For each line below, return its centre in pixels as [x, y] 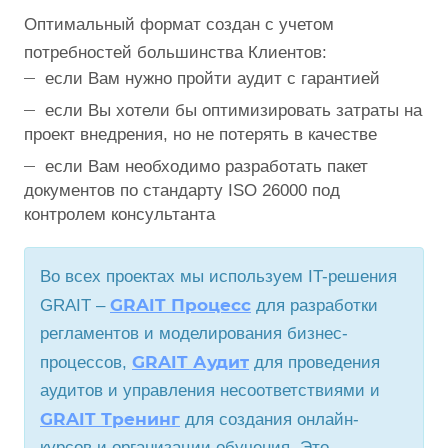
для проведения [314, 363]
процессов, [86, 363]
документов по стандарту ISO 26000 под [182, 191]
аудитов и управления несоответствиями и [210, 391]
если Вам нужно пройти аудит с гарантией [212, 79]
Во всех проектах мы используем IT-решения [218, 277]
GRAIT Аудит [190, 362]
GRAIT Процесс [180, 305]
